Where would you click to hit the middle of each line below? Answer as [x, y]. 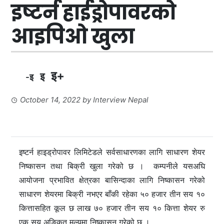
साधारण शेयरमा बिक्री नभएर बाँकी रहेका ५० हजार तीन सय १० [112, 194]
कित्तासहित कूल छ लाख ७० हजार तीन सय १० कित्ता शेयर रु [112, 208]
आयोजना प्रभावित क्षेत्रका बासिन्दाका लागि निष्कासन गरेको [112, 180]
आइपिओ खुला [73, 37]
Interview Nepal [121, 100]
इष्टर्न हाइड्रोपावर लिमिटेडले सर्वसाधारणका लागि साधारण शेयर [112, 152]
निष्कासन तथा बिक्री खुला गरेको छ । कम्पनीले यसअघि [112, 166]
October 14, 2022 [50, 100]
